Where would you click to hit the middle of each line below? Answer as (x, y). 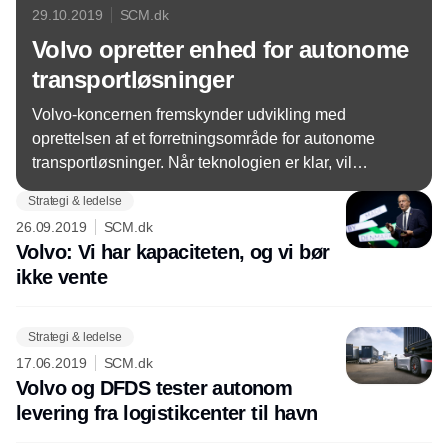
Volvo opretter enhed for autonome (220, 49)
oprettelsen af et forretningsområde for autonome (203, 138)
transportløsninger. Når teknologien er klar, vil (192, 162)
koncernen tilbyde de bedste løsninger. (169, 186)
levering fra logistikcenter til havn (167, 413)
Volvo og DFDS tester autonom (154, 388)
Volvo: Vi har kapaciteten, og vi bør (173, 252)
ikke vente (61, 277)
